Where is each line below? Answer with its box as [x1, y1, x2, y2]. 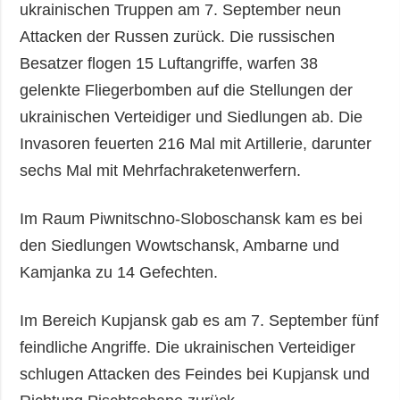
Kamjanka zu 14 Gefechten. [20, 262, 219, 281]
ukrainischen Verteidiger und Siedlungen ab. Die [20, 107, 363, 126]
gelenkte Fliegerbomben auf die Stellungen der [20, 80, 354, 99]
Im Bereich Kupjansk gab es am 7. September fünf [20, 311, 379, 329]
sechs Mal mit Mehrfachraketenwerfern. [20, 161, 306, 179]
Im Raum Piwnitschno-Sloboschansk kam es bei [20, 209, 363, 228]
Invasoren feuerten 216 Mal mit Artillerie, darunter [20, 134, 372, 153]
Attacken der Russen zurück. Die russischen [20, 27, 336, 46]
